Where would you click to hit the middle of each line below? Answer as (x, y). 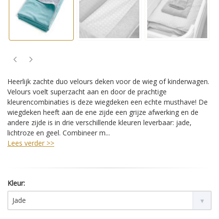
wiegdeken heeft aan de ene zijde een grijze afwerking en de (103, 112)
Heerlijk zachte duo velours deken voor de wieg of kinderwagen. (108, 81)
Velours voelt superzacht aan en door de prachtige (87, 92)
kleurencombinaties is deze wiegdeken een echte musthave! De (108, 102)
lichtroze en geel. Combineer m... (59, 133)
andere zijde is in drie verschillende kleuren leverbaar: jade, (99, 122)
